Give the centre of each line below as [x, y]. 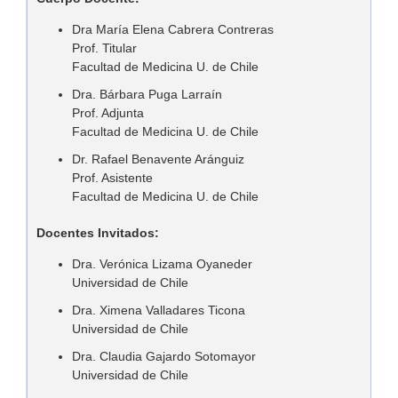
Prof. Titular [104, 48]
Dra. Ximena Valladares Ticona [159, 310]
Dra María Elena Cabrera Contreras [173, 30]
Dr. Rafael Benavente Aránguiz [158, 159]
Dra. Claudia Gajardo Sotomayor [164, 357]
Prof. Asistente [112, 178]
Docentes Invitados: [98, 233]
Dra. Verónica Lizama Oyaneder [162, 264]
